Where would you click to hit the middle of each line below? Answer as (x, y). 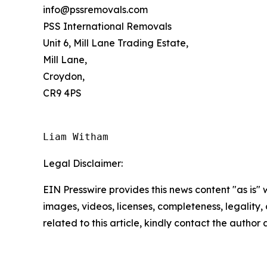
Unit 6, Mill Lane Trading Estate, (116, 43)
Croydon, (64, 76)
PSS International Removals (107, 26)
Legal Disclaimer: (83, 163)
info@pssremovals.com (95, 10)
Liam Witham (76, 137)
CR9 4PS (62, 93)
